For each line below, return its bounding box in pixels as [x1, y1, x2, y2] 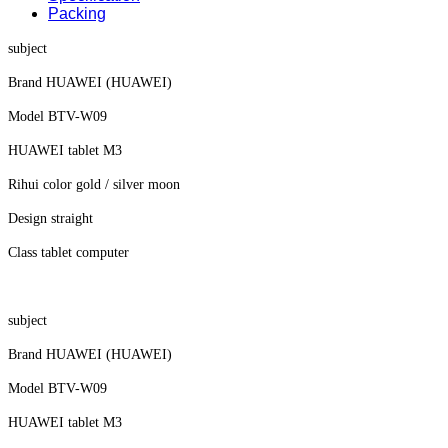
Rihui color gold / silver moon [8, 177, 180, 193]
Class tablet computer [8, 245, 129, 261]
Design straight [8, 211, 93, 227]
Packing [48, 5, 106, 23]
